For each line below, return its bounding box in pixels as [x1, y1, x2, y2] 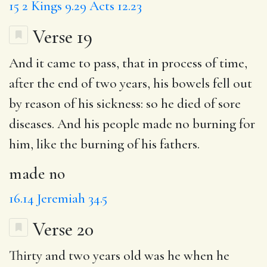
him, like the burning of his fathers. [9, 135, 200, 153]
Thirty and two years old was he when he [9, 247, 229, 264]
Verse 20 [33, 217, 94, 241]
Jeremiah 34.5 [37, 190, 107, 207]
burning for [190, 115, 255, 132]
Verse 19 [33, 24, 92, 48]
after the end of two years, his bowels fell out [9, 74, 252, 92]
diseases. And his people [9, 115, 142, 132]
